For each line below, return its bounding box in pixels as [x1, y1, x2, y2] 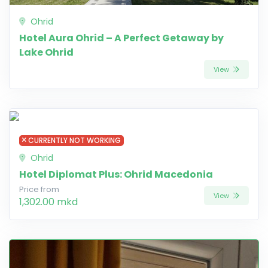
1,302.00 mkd [19, 194, 78, 209]
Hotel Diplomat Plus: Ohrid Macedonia [19, 167, 213, 181]
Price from [19, 184, 59, 194]
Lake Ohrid [19, 45, 74, 59]
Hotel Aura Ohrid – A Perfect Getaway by [19, 31, 224, 45]
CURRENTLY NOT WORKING [28, 135, 121, 145]
